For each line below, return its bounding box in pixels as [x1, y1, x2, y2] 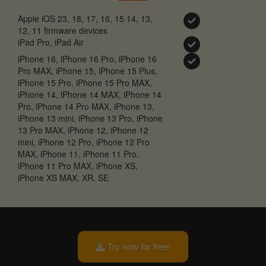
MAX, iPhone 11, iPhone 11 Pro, [18, 147, 139, 160]
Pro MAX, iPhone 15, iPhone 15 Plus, [18, 64, 157, 77]
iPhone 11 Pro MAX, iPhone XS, [18, 159, 138, 172]
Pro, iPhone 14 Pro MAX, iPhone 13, [18, 100, 154, 112]
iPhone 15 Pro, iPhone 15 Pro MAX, [18, 76, 152, 88]
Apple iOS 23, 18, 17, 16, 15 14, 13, [18, 12, 153, 24]
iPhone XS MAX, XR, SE [18, 171, 109, 183]
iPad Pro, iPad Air [18, 36, 84, 48]
